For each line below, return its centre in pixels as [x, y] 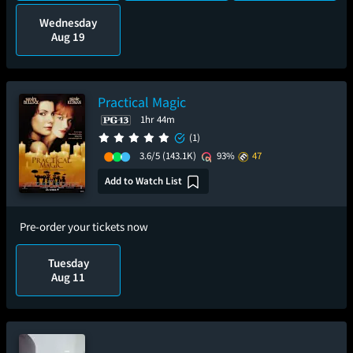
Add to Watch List [143, 180]
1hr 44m [158, 119]
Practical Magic [142, 102]
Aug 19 [69, 37]
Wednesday [69, 22]
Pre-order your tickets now [84, 227]
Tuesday [68, 263]
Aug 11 [69, 277]
